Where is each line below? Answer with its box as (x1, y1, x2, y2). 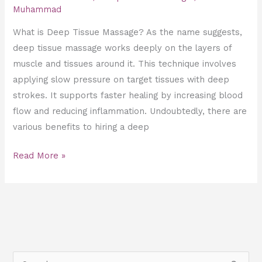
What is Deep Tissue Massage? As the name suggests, (13, 26, 243, 37)
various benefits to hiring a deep (13, 121, 150, 132)
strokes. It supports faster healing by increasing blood (13, 89, 243, 101)
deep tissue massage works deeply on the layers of (13, 42, 232, 53)
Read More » (13, 150, 66, 161)
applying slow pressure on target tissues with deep (13, 74, 230, 85)
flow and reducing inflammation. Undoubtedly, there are (13, 105, 247, 116)
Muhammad (13, 4, 62, 15)
